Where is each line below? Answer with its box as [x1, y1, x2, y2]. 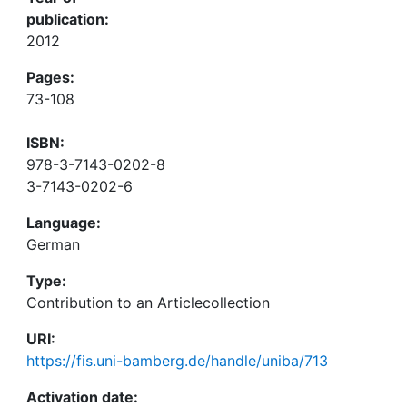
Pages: [26, 68, 74, 86]
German [26, 235, 80, 253]
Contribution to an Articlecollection [26, 293, 270, 312]
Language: [26, 213, 101, 232]
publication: [26, 10, 109, 28]
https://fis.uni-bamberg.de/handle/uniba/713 [26, 352, 328, 370]
